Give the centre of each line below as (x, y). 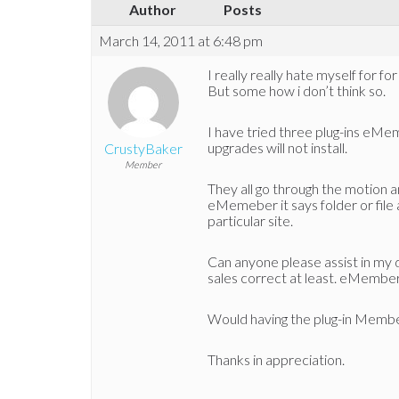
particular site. (250, 221)
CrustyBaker (143, 149)
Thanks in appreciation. (276, 360)
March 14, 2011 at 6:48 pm (181, 41)
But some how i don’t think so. (297, 91)
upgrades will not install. (277, 148)
